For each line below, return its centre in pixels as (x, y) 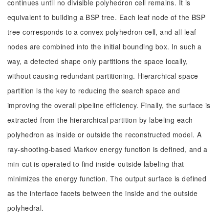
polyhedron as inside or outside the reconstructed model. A (105, 134)
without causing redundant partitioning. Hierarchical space (103, 76)
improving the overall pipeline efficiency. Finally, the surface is (109, 105)
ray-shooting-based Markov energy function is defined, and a (108, 149)
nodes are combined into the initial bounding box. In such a (105, 46)
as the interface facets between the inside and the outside (103, 193)
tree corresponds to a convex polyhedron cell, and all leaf (102, 32)
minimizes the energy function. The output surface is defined (107, 178)
